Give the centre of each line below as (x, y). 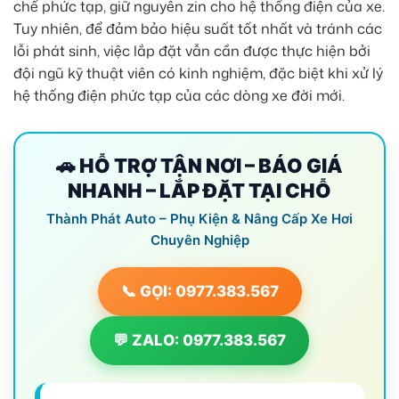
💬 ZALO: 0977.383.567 (199, 341)
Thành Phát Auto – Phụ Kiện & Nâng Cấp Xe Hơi (199, 219)
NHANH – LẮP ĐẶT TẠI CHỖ (199, 191)
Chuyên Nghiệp (199, 240)
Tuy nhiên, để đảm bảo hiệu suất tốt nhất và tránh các (198, 29)
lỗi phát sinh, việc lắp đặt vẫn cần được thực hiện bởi (192, 51)
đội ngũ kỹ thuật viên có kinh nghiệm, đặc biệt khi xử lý (198, 73)
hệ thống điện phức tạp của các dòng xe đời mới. (179, 96)
